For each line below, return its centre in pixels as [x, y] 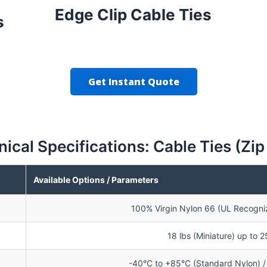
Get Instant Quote [133, 81]
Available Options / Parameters [96, 179]
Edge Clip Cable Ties [133, 14]
